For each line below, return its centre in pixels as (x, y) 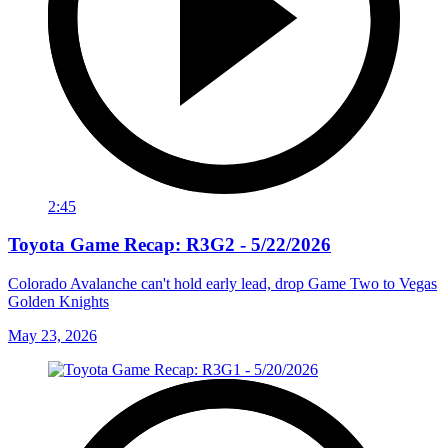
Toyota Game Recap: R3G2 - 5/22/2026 (169, 245)
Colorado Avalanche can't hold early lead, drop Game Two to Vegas (222, 283)
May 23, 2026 (52, 335)
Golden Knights (58, 301)
